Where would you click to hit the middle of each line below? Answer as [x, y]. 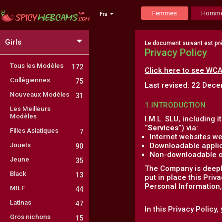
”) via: [188, 128]
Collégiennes [30, 80]
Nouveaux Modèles [40, 94]
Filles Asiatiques [34, 131]
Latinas [21, 202]
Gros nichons [30, 217]
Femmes [165, 13]
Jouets [20, 145]
